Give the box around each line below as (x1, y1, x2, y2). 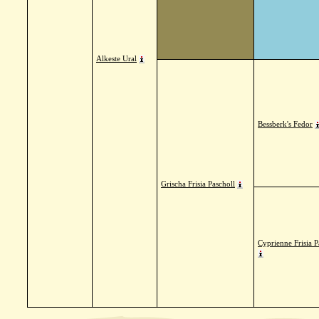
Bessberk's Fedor (258, 120, 313, 128)
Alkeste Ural (96, 54, 137, 63)
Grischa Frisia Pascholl (161, 179, 235, 188)
